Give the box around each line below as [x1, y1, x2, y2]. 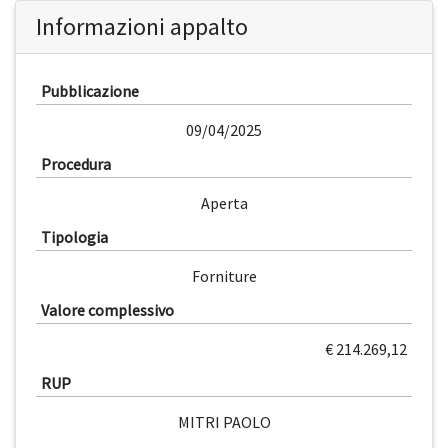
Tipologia [41, 227, 108, 248]
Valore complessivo [41, 300, 174, 321]
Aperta [200, 193, 248, 214]
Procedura [41, 154, 111, 175]
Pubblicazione [41, 81, 139, 102]
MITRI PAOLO [177, 412, 271, 433]
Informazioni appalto [36, 11, 248, 43]
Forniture [191, 266, 257, 287]
